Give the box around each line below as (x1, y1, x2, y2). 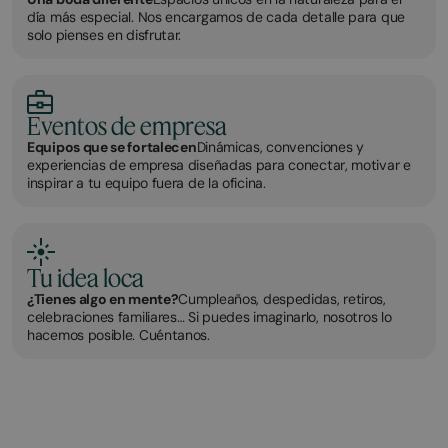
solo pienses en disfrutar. (27, 25, 182, 44)
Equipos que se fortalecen (27, 137, 197, 156)
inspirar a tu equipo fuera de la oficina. (27, 173, 266, 192)
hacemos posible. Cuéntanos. (27, 325, 210, 344)
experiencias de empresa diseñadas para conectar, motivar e (27, 155, 411, 174)
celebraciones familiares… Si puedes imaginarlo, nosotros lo (27, 307, 392, 326)
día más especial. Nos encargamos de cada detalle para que (27, 7, 405, 26)
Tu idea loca (27, 262, 144, 292)
